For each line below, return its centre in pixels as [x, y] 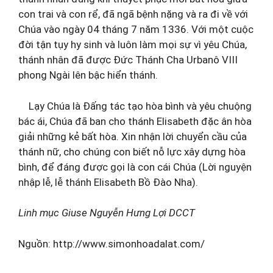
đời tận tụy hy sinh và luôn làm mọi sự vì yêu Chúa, [133, 44]
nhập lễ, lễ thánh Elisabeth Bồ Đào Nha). [108, 182]
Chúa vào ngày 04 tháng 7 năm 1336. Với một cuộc [136, 29]
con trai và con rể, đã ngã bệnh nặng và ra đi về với [133, 14]
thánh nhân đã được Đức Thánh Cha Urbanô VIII [128, 60]
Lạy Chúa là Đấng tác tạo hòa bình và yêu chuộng [135, 106]
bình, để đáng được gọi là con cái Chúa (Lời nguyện [135, 167]
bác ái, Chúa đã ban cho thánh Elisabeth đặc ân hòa [135, 121]
